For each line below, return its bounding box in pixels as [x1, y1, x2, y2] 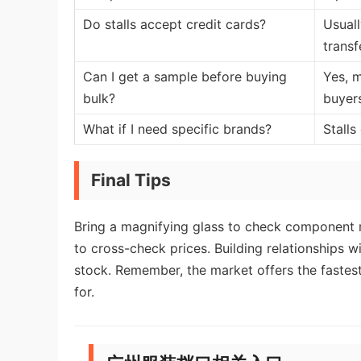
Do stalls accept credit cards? [83, 16, 266, 32]
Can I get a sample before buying [83, 68, 287, 85]
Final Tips [91, 170, 171, 190]
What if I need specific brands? [83, 121, 272, 137]
